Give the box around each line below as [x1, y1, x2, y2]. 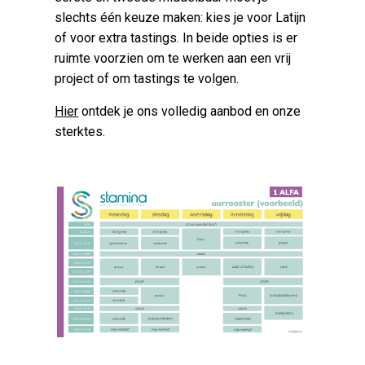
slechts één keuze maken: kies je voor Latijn [55, 10, 306, 26]
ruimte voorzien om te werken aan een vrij [55, 51, 292, 67]
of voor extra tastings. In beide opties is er [55, 30, 298, 46]
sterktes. [55, 124, 106, 140]
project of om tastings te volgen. [55, 71, 240, 87]
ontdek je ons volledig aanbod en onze [78, 103, 301, 120]
